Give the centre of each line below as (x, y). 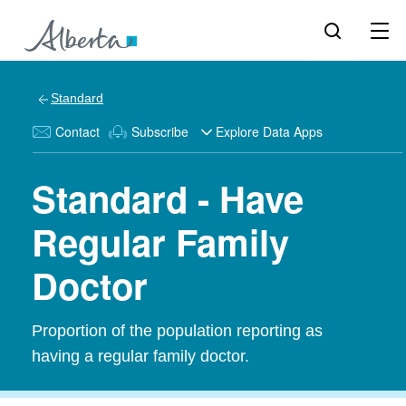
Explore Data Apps (269, 131)
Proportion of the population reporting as (177, 331)
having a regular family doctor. (140, 356)
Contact (77, 131)
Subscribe (160, 131)
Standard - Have (168, 198)
